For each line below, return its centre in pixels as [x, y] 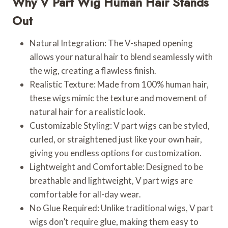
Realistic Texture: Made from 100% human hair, [119, 84]
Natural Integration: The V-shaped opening [111, 43]
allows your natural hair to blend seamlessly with [121, 56]
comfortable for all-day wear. [85, 194]
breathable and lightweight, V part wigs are [111, 180]
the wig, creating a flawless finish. [93, 70]
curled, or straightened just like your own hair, [116, 139]
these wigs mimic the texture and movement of [118, 98]
